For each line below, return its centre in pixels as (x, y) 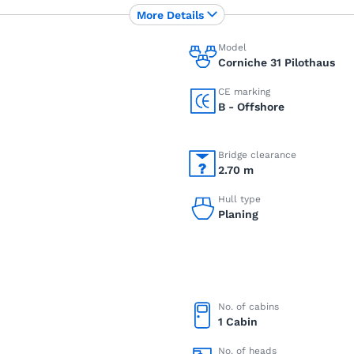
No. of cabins (249, 307)
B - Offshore (251, 107)
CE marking (244, 92)
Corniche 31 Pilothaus (277, 62)
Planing (238, 214)
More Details (170, 15)
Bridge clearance (257, 155)
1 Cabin (238, 322)
